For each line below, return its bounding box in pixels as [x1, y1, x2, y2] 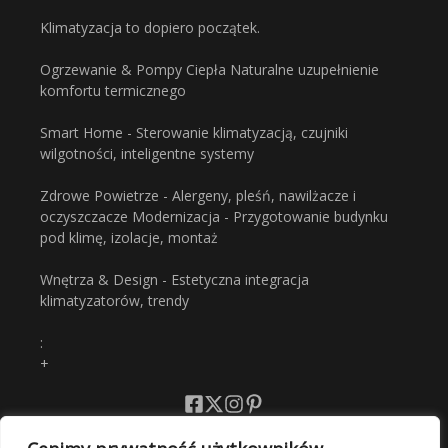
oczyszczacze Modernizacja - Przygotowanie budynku [40, 207, 388, 227]
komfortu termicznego [40, 81, 186, 101]
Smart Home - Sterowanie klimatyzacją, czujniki [40, 123, 348, 143]
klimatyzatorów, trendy [40, 291, 189, 311]
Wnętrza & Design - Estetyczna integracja [40, 270, 309, 290]
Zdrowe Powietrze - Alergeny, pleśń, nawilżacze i [40, 186, 356, 206]
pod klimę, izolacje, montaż [40, 228, 218, 248]
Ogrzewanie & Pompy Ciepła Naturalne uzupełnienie [40, 60, 379, 80]
